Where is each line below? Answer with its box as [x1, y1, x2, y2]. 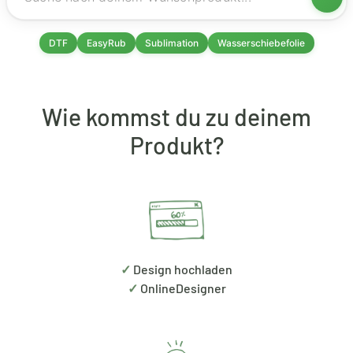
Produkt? [129, 130, 224, 159]
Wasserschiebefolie [217, 36, 305, 49]
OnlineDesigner [137, 280, 226, 295]
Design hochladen [131, 261, 232, 277]
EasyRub [86, 36, 126, 49]
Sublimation [144, 36, 199, 49]
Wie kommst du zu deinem [42, 102, 311, 131]
